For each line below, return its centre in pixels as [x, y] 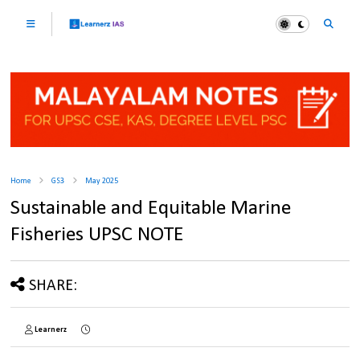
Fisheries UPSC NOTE [98, 235]
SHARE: [53, 286]
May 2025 [102, 182]
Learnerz [51, 330]
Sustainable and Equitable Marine [151, 209]
